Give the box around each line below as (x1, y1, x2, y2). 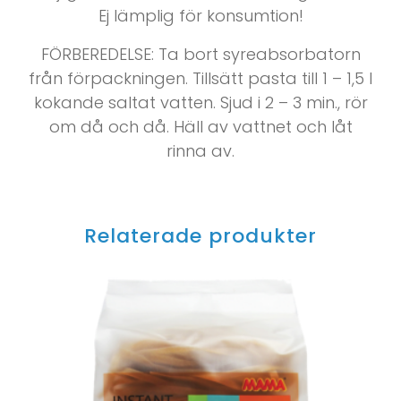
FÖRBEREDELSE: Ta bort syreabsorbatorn (40, 43, 361, 66)
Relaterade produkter (84, 222, 317, 251)
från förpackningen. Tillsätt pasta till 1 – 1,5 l (29, 67, 372, 90)
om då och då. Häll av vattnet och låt (48, 115, 353, 139)
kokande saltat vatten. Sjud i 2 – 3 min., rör (33, 91, 368, 115)
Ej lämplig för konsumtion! (98, 4, 303, 28)
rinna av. (166, 140, 235, 163)
